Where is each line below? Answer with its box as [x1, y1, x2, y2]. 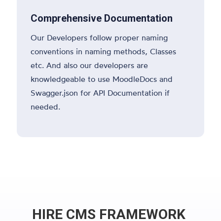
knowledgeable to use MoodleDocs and [31, 74, 173, 84]
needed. [31, 101, 61, 111]
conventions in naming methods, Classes [31, 46, 177, 56]
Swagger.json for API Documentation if [31, 87, 170, 98]
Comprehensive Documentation [31, 12, 173, 24]
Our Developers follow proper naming [31, 32, 168, 42]
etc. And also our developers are [31, 60, 148, 70]
